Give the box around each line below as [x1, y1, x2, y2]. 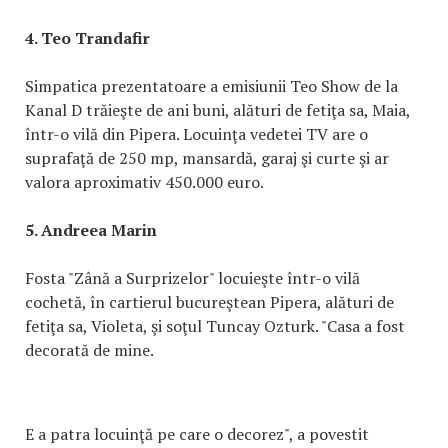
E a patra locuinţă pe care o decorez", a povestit [25, 423, 369, 446]
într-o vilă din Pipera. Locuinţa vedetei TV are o [25, 123, 368, 146]
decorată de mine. [25, 339, 154, 362]
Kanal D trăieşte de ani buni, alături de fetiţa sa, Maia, [25, 99, 410, 122]
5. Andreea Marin [25, 219, 157, 242]
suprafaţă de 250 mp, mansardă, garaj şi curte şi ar [25, 147, 389, 170]
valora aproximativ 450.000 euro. [25, 171, 264, 194]
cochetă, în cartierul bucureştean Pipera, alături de [25, 291, 394, 314]
